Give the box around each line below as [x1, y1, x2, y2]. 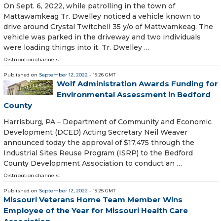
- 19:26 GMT [88, 72, 115, 78]
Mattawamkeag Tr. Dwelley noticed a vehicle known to [3, 12, 200, 21]
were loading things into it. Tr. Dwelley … [3, 43, 149, 52]
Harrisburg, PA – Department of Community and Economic [3, 117, 212, 126]
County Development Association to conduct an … [3, 158, 182, 168]
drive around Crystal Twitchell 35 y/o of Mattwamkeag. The [3, 22, 213, 32]
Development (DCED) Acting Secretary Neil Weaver [3, 127, 187, 137]
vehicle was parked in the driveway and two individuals [3, 33, 201, 42]
